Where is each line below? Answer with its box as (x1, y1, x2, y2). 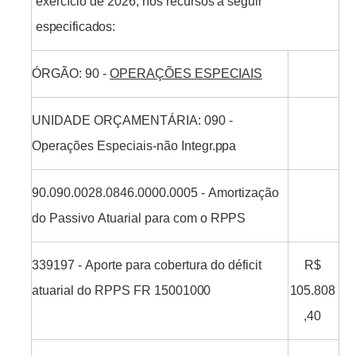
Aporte (84, 258, 122, 273)
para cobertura (125, 258, 207, 273)
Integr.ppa (181, 139, 237, 153)
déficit (227, 258, 261, 273)
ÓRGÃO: (32, 67, 83, 81)
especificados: (35, 20, 115, 34)
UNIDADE (32, 114, 91, 128)
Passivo (49, 211, 95, 226)
